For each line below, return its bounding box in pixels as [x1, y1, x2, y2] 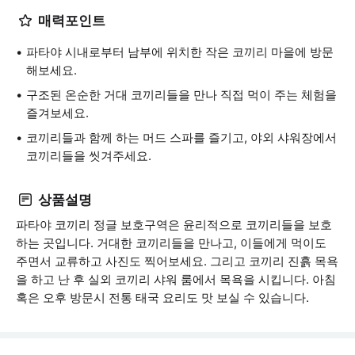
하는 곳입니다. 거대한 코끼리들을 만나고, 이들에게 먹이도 [16, 235, 326, 250]
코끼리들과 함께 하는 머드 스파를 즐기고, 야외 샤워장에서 [26, 130, 337, 145]
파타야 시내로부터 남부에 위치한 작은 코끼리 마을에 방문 [26, 44, 334, 59]
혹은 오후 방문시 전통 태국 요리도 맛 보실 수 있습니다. [16, 290, 309, 305]
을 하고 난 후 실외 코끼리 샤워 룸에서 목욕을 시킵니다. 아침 [16, 272, 336, 287]
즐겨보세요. [26, 105, 89, 120]
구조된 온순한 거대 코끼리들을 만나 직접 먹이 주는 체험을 [26, 87, 337, 102]
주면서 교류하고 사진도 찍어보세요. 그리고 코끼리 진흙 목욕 [16, 254, 338, 269]
